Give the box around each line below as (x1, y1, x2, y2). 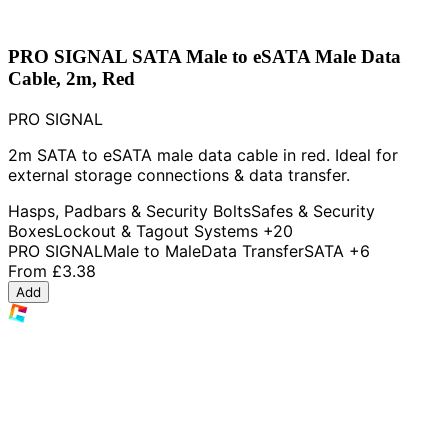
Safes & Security (251, 201, 375, 222)
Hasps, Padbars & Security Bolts (8, 201, 251, 222)
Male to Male (103, 241, 201, 262)
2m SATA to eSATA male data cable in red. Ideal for (8, 145, 398, 166)
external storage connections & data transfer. (8, 165, 350, 186)
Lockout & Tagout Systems (54, 221, 258, 242)
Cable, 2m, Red (8, 68, 135, 90)
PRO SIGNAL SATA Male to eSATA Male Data (8, 46, 401, 68)
